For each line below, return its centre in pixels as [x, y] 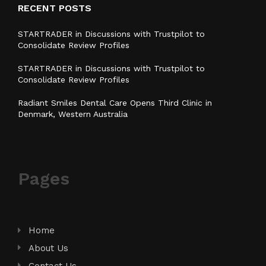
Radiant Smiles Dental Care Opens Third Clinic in [115, 102]
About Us [48, 248]
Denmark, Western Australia [73, 114]
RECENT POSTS [55, 8]
